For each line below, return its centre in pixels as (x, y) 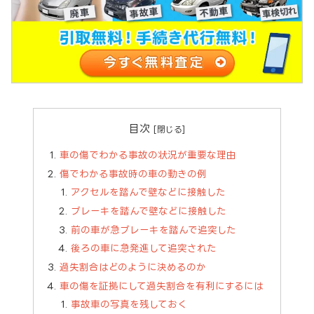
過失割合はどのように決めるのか (133, 267)
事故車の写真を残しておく (129, 304)
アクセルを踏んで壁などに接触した (149, 192)
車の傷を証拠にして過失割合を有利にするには (162, 285)
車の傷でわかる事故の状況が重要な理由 (148, 154)
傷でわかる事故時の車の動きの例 (134, 173)
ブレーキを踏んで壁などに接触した (149, 211)
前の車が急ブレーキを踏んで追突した (154, 229)
